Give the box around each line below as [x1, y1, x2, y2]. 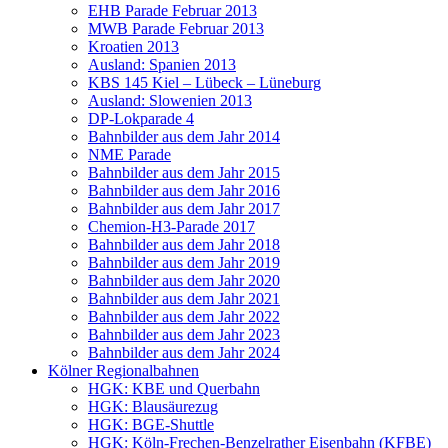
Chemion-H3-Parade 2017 [88, 218, 255, 235]
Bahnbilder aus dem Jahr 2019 [88, 254, 280, 271]
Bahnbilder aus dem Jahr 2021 [88, 290, 280, 307]
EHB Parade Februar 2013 [88, 2, 257, 19]
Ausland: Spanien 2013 [88, 56, 236, 73]
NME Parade [88, 146, 171, 163]
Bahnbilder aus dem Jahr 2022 [88, 308, 280, 325]
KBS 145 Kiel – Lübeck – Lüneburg [88, 74, 321, 91]
